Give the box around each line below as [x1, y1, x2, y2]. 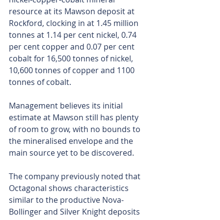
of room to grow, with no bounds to [9, 124, 142, 135]
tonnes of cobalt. [9, 77, 71, 88]
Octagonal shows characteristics [9, 183, 131, 194]
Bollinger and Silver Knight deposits [9, 206, 142, 218]
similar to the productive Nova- [9, 194, 124, 206]
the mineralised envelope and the [9, 136, 135, 147]
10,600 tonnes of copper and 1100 [9, 65, 137, 76]
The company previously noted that [9, 171, 142, 182]
